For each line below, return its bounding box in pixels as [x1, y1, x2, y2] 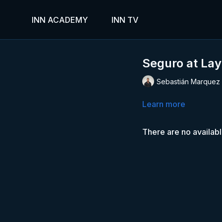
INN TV [111, 15, 138, 25]
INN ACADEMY [32, 15, 88, 25]
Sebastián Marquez [157, 77, 221, 86]
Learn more [142, 99, 186, 109]
